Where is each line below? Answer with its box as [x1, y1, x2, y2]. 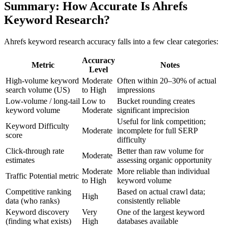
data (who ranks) [6, 196, 60, 205]
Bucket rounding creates [117, 96, 195, 105]
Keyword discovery [6, 207, 69, 216]
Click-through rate [6, 146, 64, 155]
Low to [82, 96, 105, 105]
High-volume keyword [6, 76, 79, 85]
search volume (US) [6, 85, 70, 94]
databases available [117, 216, 178, 225]
